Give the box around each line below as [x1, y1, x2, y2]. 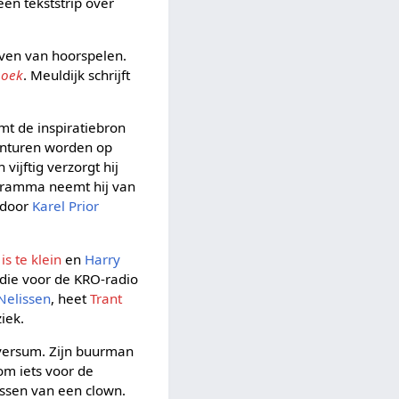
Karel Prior [32, 197, 100, 216]
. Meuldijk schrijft [23, 66, 131, 85]
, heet [51, 289, 91, 307]
